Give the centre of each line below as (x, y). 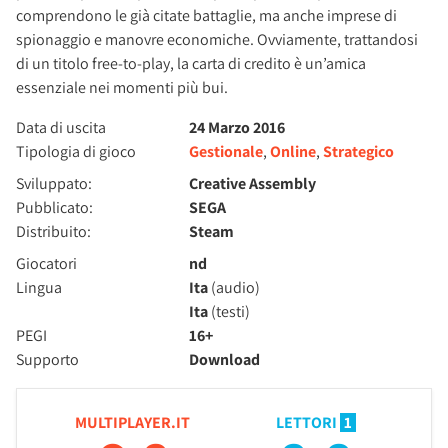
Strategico (359, 152)
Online (293, 152)
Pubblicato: (54, 208)
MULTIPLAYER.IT (132, 423)
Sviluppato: (54, 184)
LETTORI (307, 423)
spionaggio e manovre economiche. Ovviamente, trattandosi (217, 40)
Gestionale (226, 152)
